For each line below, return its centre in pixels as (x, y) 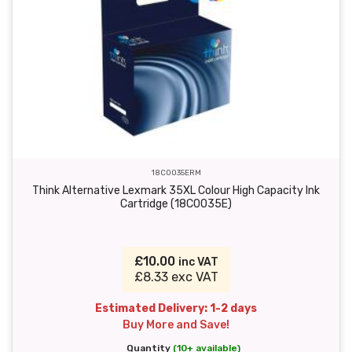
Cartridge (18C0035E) (176, 204)
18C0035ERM (176, 173)
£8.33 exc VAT (176, 277)
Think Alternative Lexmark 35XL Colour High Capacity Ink (176, 191)
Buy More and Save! (176, 325)
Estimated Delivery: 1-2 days (176, 309)
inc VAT (198, 262)
